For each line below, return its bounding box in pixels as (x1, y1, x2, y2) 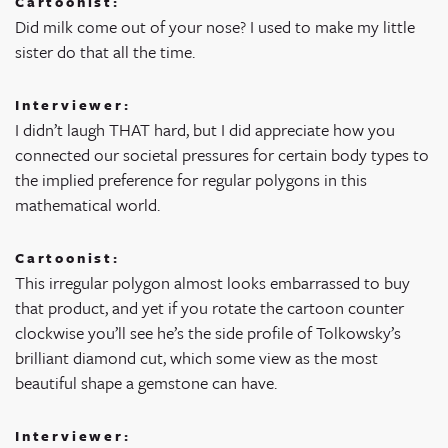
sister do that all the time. (15, 39, 195, 65)
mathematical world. (15, 192, 160, 218)
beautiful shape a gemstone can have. (15, 370, 277, 396)
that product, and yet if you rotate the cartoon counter (15, 295, 404, 321)
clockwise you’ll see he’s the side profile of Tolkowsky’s (15, 320, 401, 346)
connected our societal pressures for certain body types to (15, 142, 429, 168)
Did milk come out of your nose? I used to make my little (15, 14, 415, 40)
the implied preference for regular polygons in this (15, 167, 367, 193)
